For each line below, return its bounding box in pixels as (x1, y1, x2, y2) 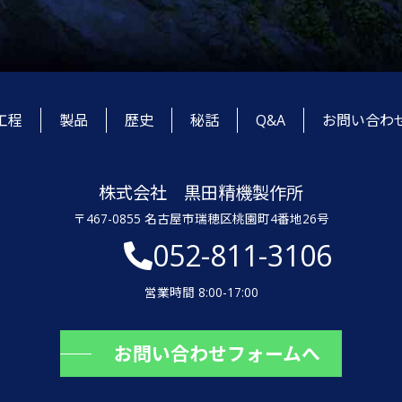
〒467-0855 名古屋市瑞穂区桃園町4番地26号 (73, 210, 329, 228)
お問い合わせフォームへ (114, 341, 320, 367)
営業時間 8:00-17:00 (144, 284, 258, 301)
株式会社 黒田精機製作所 (99, 180, 303, 205)
